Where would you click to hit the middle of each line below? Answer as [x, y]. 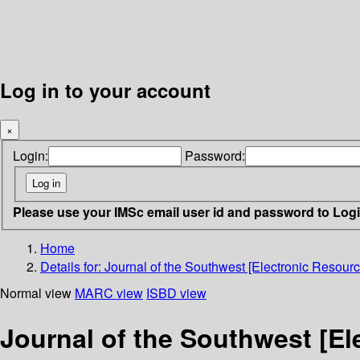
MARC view [109, 292]
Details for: [72, 266]
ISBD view [176, 292]
